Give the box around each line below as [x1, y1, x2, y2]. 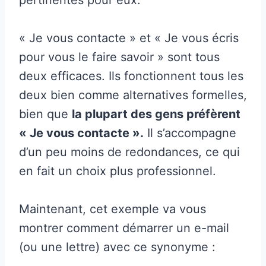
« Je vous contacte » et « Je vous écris [19, 30, 239, 45]
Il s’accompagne [144, 125, 236, 140]
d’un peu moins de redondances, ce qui [19, 144, 240, 159]
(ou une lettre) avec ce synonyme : [19, 239, 216, 254]
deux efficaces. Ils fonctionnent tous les [19, 68, 243, 83]
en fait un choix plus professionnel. [19, 163, 216, 178]
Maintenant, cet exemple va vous [19, 201, 206, 216]
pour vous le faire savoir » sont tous [19, 49, 220, 64]
